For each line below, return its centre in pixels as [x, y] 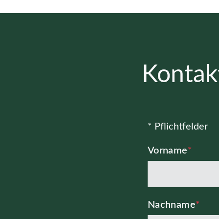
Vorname [167, 150]
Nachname [171, 205]
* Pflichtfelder [177, 126]
